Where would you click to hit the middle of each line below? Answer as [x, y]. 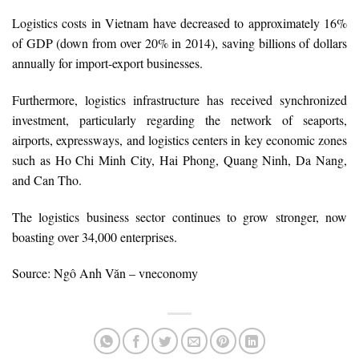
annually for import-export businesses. [107, 63]
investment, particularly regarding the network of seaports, [179, 119]
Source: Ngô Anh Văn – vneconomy [105, 273]
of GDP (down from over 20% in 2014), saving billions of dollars [179, 43]
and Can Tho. [47, 179]
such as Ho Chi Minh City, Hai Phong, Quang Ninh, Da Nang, [179, 159]
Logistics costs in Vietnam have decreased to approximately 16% [179, 23]
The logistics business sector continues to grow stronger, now [179, 216]
